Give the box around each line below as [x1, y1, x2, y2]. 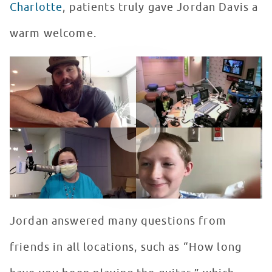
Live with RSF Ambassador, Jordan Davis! [9, 55, 206, 68]
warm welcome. [10, 27, 97, 41]
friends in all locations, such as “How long [10, 240, 242, 254]
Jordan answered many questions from [10, 214, 226, 228]
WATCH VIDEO [13, 88, 77, 99]
